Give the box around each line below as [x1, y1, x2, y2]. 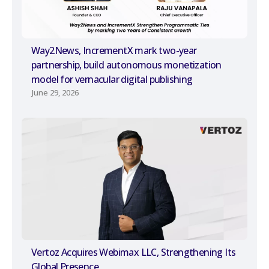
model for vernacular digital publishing [31, 73, 193, 86]
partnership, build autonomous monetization [31, 58, 222, 72]
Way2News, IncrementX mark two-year [31, 44, 197, 58]
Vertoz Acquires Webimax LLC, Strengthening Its [31, 245, 236, 259]
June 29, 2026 [32, 87, 79, 98]
